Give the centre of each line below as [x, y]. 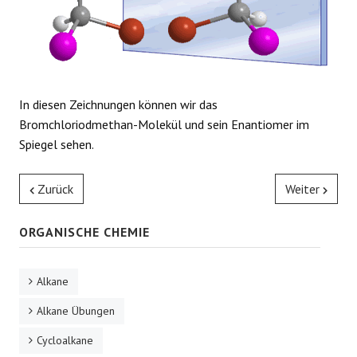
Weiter [302, 188]
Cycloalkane [65, 340]
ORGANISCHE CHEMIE [84, 231]
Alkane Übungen [76, 310]
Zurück [55, 188]
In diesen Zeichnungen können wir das [118, 104]
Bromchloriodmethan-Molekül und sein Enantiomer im [164, 124]
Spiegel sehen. [57, 144]
